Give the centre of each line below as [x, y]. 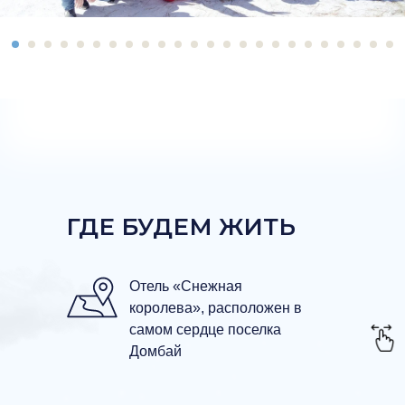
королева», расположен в [216, 308]
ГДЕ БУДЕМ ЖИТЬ [181, 227]
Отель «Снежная [186, 286]
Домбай [155, 351]
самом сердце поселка [205, 330]
